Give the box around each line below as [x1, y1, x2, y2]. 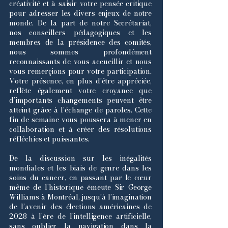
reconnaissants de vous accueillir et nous [9, 56, 152, 67]
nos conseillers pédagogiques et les [9, 27, 152, 38]
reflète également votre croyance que [9, 85, 152, 96]
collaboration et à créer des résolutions [9, 124, 152, 135]
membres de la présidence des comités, [9, 37, 152, 48]
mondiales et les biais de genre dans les [9, 162, 152, 174]
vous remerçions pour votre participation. [9, 66, 152, 77]
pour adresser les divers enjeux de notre [9, 8, 152, 19]
